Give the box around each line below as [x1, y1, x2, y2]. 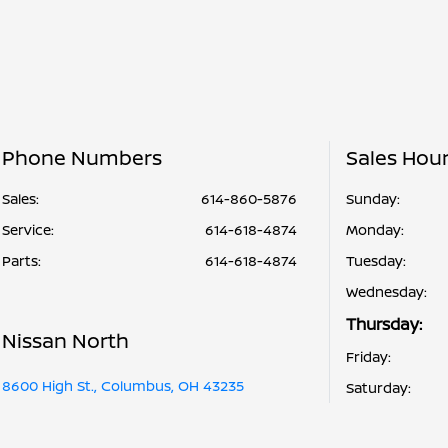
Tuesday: [345, 251, 406, 270]
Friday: [345, 347, 391, 366]
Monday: [345, 220, 404, 239]
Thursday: [345, 313, 422, 335]
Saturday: [345, 378, 411, 397]
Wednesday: [345, 282, 427, 301]
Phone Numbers [2, 144, 162, 171]
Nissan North [2, 327, 129, 354]
